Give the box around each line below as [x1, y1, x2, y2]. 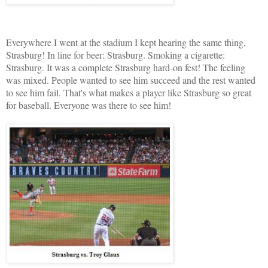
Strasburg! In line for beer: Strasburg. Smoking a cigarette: [6, 48, 225, 62]
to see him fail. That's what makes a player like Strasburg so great [6, 86, 251, 99]
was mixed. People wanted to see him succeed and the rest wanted [6, 74, 255, 87]
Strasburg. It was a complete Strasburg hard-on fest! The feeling [6, 61, 245, 74]
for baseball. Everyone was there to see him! [6, 99, 171, 112]
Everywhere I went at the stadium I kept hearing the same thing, [6, 36, 246, 49]
